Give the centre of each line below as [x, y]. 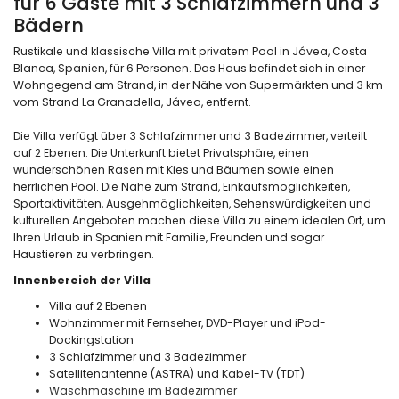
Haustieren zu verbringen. [84, 254]
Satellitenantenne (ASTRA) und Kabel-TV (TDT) [177, 373]
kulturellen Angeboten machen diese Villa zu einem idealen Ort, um [199, 220]
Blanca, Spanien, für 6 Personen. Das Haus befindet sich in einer [189, 68]
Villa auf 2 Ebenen [98, 305]
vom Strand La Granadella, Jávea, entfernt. [132, 102]
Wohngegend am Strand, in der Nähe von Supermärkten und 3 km [198, 85]
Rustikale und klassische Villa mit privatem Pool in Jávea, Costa [190, 51]
